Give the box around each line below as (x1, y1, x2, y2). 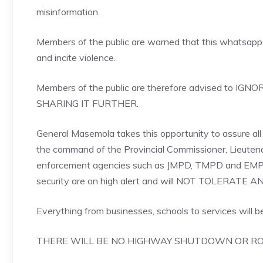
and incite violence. (36, 52, 116, 63)
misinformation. (36, 6, 100, 18)
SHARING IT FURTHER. (36, 97, 139, 109)
